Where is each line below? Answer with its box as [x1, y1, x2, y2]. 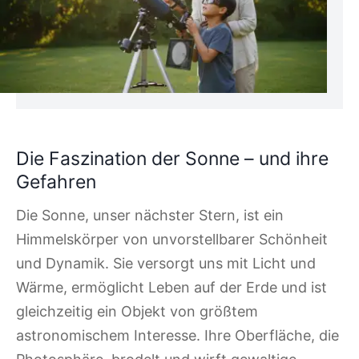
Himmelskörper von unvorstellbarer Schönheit [16, 231, 328, 248]
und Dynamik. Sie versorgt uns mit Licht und [16, 255, 316, 272]
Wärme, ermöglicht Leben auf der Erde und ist [16, 279, 327, 296]
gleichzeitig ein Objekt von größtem [16, 303, 258, 321]
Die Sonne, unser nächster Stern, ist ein [16, 207, 284, 224]
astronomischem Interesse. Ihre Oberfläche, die [16, 327, 339, 345]
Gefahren [16, 170, 96, 193]
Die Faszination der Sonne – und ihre [16, 147, 329, 170]
